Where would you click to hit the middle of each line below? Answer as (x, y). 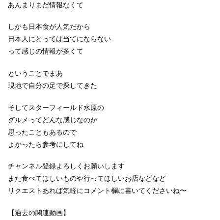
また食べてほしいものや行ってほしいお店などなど (87, 179)
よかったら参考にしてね (46, 144)
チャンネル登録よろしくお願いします (66, 166)
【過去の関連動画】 (39, 212)
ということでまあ (35, 73)
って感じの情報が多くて (46, 51)
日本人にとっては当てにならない (59, 39)
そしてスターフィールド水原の (56, 107)
